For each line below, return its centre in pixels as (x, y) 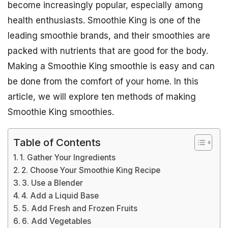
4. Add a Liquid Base (60, 196)
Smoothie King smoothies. (61, 112)
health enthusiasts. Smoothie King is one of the (104, 20)
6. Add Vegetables (57, 221)
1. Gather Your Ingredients (68, 158)
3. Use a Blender (53, 183)
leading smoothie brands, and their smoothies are (109, 36)
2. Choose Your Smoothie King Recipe (91, 170)
